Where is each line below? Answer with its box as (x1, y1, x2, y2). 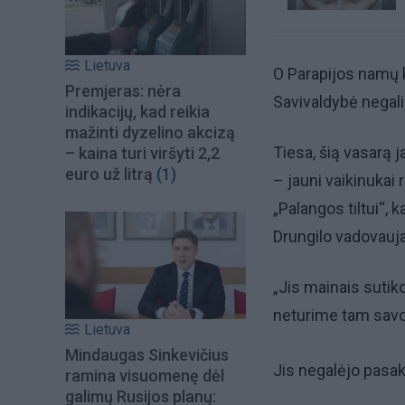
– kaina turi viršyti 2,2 (65, 144, 220, 164)
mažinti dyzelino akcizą (65, 123, 235, 143)
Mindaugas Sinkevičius (65, 344, 229, 364)
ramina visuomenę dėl (65, 365, 224, 385)
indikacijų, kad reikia (65, 102, 210, 122)
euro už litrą (65, 165, 153, 184)
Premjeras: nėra (65, 81, 181, 101)
